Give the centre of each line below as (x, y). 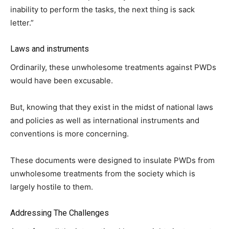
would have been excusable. (62, 81)
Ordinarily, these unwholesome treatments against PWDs (113, 67)
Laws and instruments (50, 49)
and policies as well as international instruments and (105, 121)
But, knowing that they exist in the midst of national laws (112, 107)
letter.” (22, 23)
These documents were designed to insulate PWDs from (112, 161)
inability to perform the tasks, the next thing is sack (102, 10)
